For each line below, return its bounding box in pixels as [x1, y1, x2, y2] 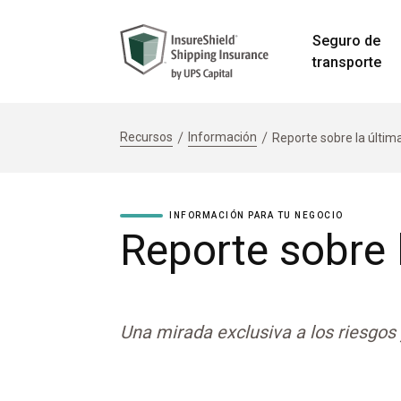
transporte [311, 53, 381, 71]
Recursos [120, 130, 173, 144]
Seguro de [312, 31, 380, 49]
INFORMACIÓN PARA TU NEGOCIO [169, 210, 344, 220]
